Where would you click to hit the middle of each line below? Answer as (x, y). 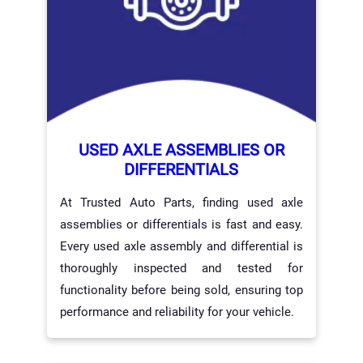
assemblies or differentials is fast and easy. (181, 224)
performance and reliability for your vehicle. (177, 312)
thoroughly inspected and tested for (181, 268)
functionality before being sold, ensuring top (181, 290)
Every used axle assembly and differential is (181, 246)
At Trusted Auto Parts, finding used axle (181, 202)
